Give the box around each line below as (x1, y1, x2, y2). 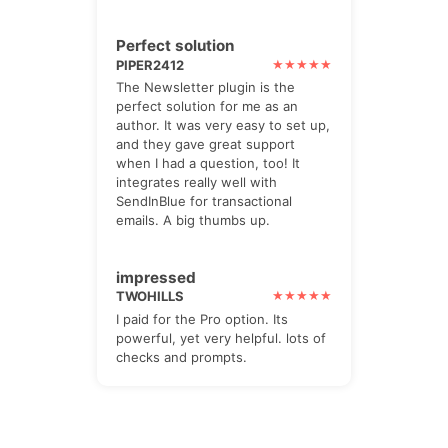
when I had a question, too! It (116, 155, 301, 172)
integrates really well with (116, 174, 278, 191)
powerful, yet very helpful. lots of (116, 329, 327, 346)
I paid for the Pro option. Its (116, 310, 289, 327)
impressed (116, 268, 197, 288)
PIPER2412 (116, 56, 185, 73)
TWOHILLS (116, 288, 185, 305)
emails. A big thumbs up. (116, 212, 271, 229)
